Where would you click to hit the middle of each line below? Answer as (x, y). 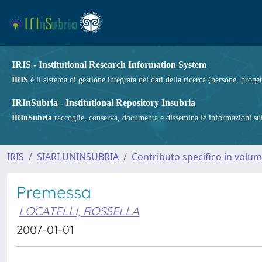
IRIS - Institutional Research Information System (109, 65)
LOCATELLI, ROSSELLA (79, 211)
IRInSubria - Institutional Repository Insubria (104, 103)
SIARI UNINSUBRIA (78, 157)
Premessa (54, 192)
